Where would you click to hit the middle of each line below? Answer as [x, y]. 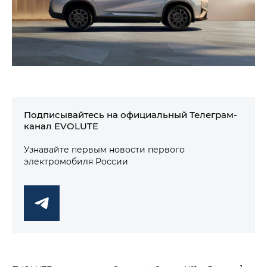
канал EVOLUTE [61, 126]
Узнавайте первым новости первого [104, 150]
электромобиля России [76, 162]
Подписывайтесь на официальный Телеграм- [131, 115]
